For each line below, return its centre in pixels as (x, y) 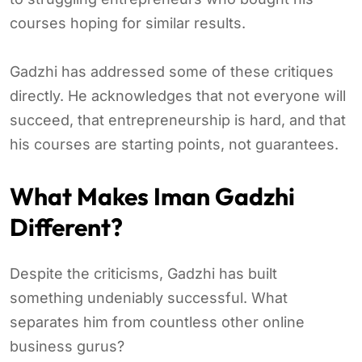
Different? (66, 227)
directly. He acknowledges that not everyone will (178, 95)
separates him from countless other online (157, 322)
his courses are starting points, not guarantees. (174, 144)
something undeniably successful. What (149, 297)
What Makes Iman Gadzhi (152, 196)
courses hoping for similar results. (128, 23)
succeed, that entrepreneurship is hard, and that (178, 120)
